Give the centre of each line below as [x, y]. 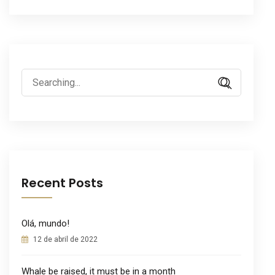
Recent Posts [62, 183]
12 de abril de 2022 [64, 239]
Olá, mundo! [45, 223]
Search [36, 76]
